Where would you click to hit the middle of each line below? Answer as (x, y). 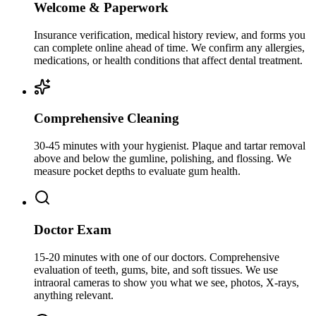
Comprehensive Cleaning (107, 119)
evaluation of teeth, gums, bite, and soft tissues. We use (156, 269)
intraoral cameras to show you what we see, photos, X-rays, (166, 282)
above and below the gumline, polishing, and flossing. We (163, 159)
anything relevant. (74, 295)
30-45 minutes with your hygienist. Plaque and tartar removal (170, 146)
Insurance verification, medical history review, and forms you (170, 35)
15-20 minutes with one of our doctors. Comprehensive (157, 257)
